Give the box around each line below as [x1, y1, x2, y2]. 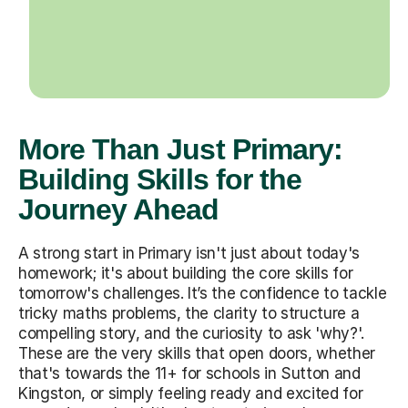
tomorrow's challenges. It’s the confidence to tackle [18, 283, 387, 302]
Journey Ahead [18, 192, 219, 226]
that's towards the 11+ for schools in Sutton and [18, 363, 361, 382]
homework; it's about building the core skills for [18, 263, 353, 282]
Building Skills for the [18, 162, 301, 196]
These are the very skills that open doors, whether [18, 343, 375, 362]
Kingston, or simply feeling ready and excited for [18, 383, 363, 403]
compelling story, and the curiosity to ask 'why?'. [18, 323, 364, 342]
